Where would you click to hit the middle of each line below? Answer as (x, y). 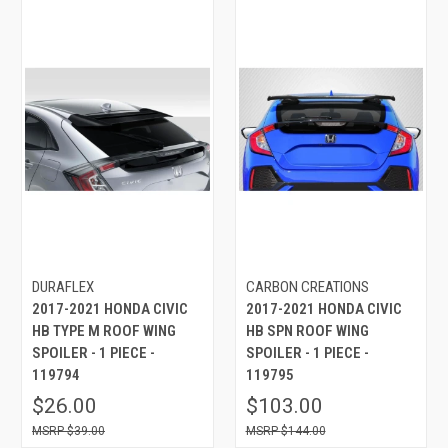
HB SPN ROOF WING (307, 330)
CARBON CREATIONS (307, 286)
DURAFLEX (63, 286)
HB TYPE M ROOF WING (104, 330)
